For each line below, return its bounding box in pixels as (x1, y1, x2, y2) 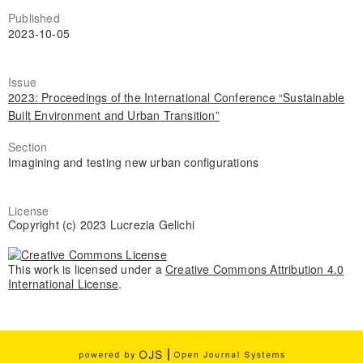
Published (7, 10, 60, 27)
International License (7, 275, 119, 293)
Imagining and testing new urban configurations (7, 154, 259, 171)
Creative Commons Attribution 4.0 (164, 261, 344, 278)
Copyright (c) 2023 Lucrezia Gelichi (7, 216, 194, 233)
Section (7, 139, 48, 156)
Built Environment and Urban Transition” (7, 107, 220, 124)
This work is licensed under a (7, 261, 165, 278)
